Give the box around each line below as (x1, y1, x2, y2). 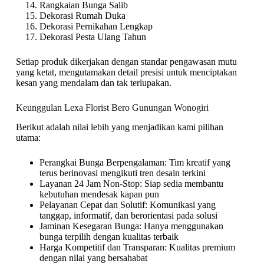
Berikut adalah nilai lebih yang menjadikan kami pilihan (15, 122, 223, 133)
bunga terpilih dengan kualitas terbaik (39, 232, 179, 242)
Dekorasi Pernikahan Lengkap (39, 21, 153, 32)
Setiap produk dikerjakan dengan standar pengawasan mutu (15, 57, 237, 67)
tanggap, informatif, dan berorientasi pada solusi (39, 210, 217, 221)
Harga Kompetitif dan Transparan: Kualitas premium (39, 242, 235, 253)
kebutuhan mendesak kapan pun (39, 189, 159, 200)
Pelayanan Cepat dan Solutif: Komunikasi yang (39, 200, 216, 210)
